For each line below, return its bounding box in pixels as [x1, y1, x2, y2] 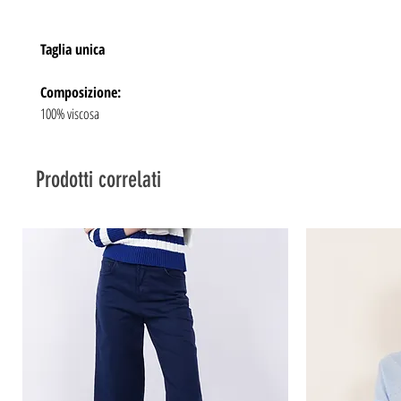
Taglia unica [40, 39, 105, 59]
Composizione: [40, 82, 121, 102]
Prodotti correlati [36, 166, 161, 192]
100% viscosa [40, 104, 99, 124]
